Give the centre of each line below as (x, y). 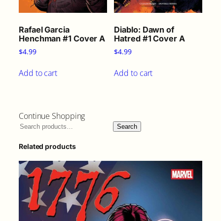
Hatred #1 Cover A (149, 38)
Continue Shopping (52, 116)
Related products (47, 147)
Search (127, 127)
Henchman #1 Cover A (62, 38)
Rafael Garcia (44, 29)
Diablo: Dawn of (144, 29)
